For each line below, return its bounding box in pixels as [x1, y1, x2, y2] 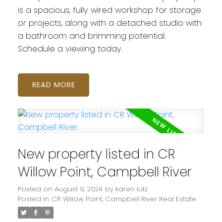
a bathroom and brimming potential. [17, 30, 166, 42]
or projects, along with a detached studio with [17, 17, 202, 29]
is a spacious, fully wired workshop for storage [17, 4, 201, 16]
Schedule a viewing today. [17, 43, 122, 55]
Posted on [17, 184, 55, 194]
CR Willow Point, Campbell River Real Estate [51, 194, 196, 204]
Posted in [17, 194, 49, 204]
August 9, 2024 [54, 184, 103, 194]
